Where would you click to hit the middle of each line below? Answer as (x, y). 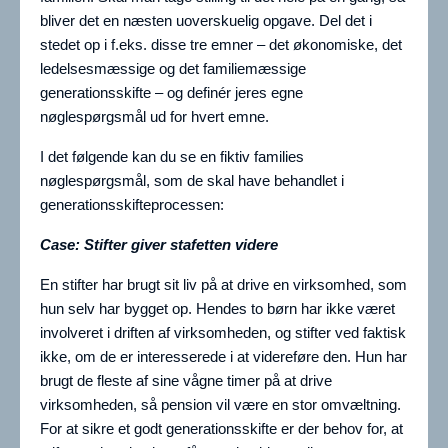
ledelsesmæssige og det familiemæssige (173, 69)
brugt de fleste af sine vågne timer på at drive (186, 381)
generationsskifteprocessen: (132, 205)
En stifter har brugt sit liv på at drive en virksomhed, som (223, 285)
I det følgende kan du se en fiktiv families (172, 157)
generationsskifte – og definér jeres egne (171, 93)
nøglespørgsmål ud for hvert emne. (154, 117)
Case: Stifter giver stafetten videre (159, 245)
